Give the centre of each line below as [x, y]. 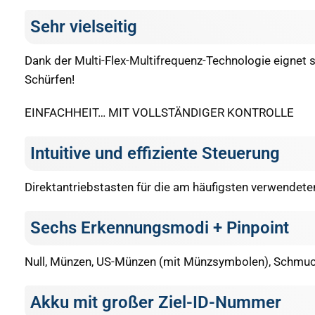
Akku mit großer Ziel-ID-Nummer [156, 303]
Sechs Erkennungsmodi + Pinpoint [160, 228]
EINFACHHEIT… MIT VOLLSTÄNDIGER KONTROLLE [159, 113]
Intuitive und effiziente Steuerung [155, 154]
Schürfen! [50, 80]
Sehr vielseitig [84, 27]
